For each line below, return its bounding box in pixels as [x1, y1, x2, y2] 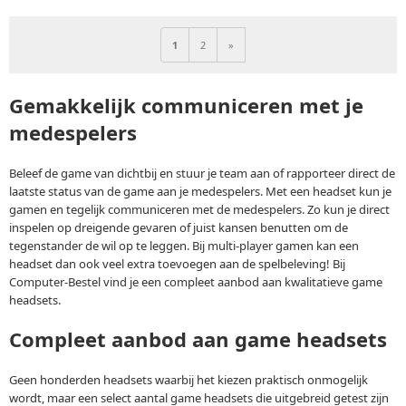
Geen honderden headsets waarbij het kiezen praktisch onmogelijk [9, 372, 368, 389]
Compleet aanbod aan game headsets [9, 325, 387, 353]
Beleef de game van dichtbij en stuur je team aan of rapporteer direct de [9, 165, 395, 181]
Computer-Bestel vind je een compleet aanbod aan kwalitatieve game [9, 274, 382, 290]
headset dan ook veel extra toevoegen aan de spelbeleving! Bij [9, 256, 345, 272]
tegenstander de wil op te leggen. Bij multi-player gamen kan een [9, 237, 359, 254]
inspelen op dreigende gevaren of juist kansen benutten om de [9, 219, 348, 236]
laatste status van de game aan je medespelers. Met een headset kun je [9, 183, 391, 199]
